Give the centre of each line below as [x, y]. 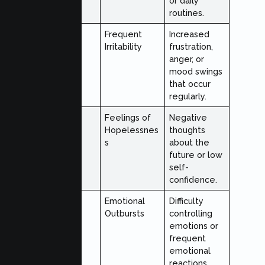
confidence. [193, 180]
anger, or [187, 59]
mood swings [196, 72]
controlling [191, 214]
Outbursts [125, 214]
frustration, [191, 47]
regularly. [188, 96]
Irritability [124, 47]
